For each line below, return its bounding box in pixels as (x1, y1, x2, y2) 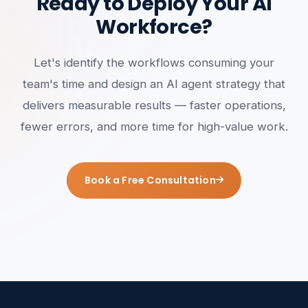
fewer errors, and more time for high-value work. (20, 119, 288, 133)
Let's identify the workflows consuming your (34, 55, 274, 69)
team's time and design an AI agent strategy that (23, 76, 285, 91)
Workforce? (96, 12, 212, 41)
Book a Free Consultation (84, 173, 216, 187)
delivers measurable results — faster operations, (22, 98, 286, 112)
